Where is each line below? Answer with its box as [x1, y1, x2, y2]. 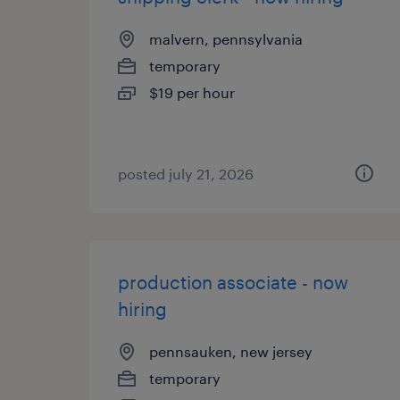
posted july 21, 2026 [118, 165, 254, 182]
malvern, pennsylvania [149, 30, 303, 47]
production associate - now [118, 271, 348, 293]
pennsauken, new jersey [149, 343, 312, 360]
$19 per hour [149, 84, 235, 101]
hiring [118, 298, 167, 320]
